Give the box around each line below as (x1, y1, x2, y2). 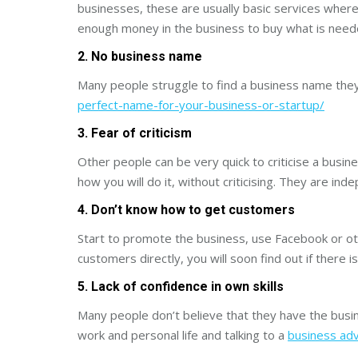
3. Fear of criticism (78, 125, 192, 141)
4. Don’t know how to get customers (78, 202, 295, 217)
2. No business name (78, 49, 202, 64)
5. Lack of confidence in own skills (78, 279, 284, 294)
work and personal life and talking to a (78, 327, 288, 343)
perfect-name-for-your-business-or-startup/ (78, 97, 324, 113)
